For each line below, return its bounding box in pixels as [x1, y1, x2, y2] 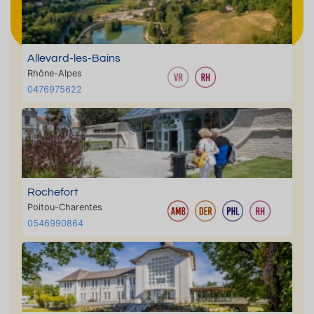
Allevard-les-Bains [27, 53, 121, 64]
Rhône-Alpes [27, 68, 82, 78]
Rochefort [27, 186, 78, 198]
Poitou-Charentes [27, 202, 102, 212]
